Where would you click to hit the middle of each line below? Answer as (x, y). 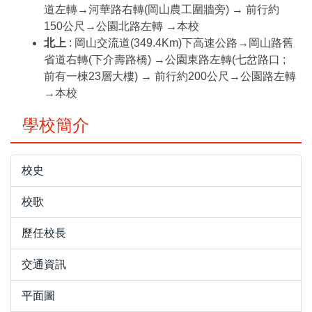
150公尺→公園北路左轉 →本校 (122, 26)
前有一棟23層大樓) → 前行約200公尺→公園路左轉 (170, 76)
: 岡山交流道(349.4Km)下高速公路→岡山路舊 (180, 42)
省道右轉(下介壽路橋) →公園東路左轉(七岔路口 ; (165, 59)
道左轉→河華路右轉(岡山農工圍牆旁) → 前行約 (162, 9)
